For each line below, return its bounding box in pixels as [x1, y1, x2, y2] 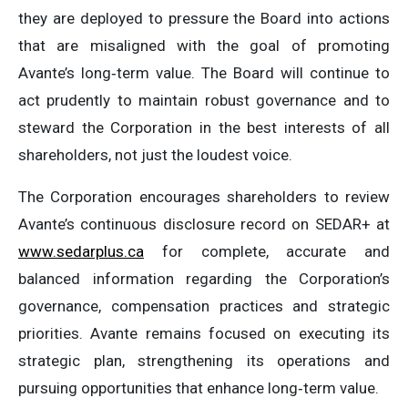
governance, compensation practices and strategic [18, 297, 390, 315]
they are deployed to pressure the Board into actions [18, 9, 390, 27]
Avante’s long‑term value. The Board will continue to [18, 64, 390, 82]
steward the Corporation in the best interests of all [18, 118, 390, 137]
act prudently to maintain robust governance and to [18, 91, 390, 109]
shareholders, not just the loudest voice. [18, 146, 292, 164]
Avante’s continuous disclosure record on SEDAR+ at [18, 215, 390, 233]
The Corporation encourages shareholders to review [18, 188, 390, 206]
